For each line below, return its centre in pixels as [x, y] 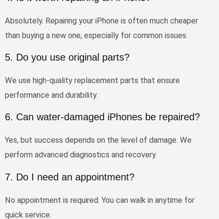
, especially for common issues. [134, 35]
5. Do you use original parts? [67, 57]
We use [19, 80]
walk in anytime [156, 200]
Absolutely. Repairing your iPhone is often [77, 21]
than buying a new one [43, 35]
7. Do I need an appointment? [70, 177]
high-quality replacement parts [86, 80]
